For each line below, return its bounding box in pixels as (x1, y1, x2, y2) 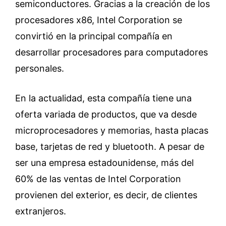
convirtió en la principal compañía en (15, 30, 173, 41)
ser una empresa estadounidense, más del (15, 157, 194, 168)
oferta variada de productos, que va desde (15, 108, 197, 120)
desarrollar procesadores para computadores (15, 46, 208, 58)
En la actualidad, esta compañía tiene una (15, 92, 192, 103)
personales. (15, 63, 64, 74)
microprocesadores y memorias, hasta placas (15, 125, 208, 136)
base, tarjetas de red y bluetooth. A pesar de (15, 141, 204, 152)
